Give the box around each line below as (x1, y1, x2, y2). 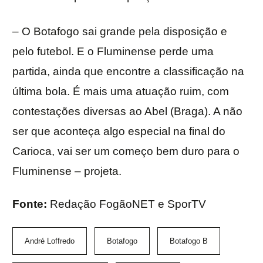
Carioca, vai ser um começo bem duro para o (12, 145, 240, 158)
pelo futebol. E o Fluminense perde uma (12, 45, 214, 58)
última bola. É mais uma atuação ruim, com (12, 85, 229, 98)
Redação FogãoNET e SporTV (50, 198, 206, 211)
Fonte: (12, 198, 50, 211)
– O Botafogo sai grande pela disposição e (12, 25, 227, 38)
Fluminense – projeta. (12, 165, 122, 178)
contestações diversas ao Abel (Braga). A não (12, 105, 242, 118)
